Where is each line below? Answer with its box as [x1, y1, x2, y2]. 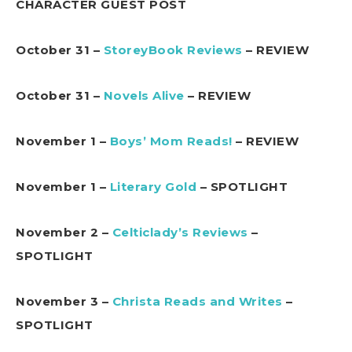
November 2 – [16, 225, 112, 240]
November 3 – [16, 294, 112, 310]
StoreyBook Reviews [103, 42, 243, 58]
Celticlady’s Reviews [112, 225, 248, 240]
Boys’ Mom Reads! [109, 134, 233, 149]
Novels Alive [103, 88, 185, 104]
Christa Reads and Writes [112, 294, 283, 310]
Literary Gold [109, 179, 196, 195]
